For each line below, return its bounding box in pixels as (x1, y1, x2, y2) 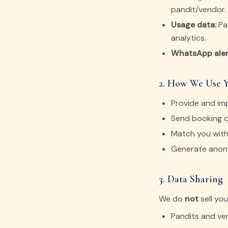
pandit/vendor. (171, 4, 226, 15)
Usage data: (171, 19, 216, 30)
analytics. (171, 33, 206, 43)
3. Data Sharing (159, 173, 223, 185)
